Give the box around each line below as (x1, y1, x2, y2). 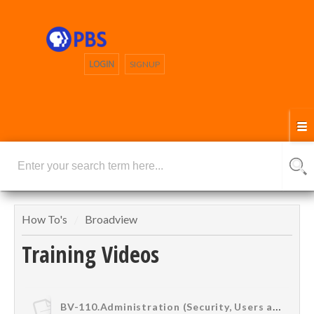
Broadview (85, 212, 137, 226)
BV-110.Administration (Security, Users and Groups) (273, 299, 281, 313)
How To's (22, 212, 69, 226)
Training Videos (22, 239, 159, 270)
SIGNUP (130, 59, 160, 69)
